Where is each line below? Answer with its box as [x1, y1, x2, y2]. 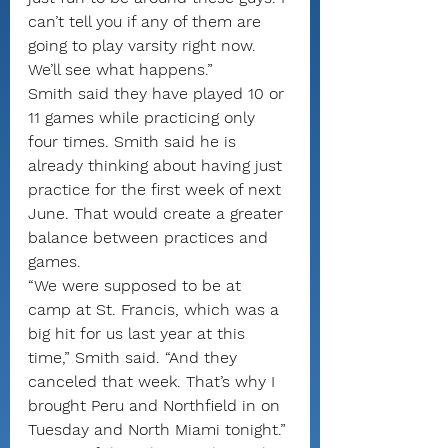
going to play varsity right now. [28, 36, 261, 55]
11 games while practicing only [28, 108, 260, 127]
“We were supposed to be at [28, 276, 246, 295]
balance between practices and [28, 228, 273, 247]
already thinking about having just [28, 156, 287, 175]
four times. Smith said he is [28, 132, 241, 151]
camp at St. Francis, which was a [28, 300, 284, 319]
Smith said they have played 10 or [28, 84, 289, 103]
